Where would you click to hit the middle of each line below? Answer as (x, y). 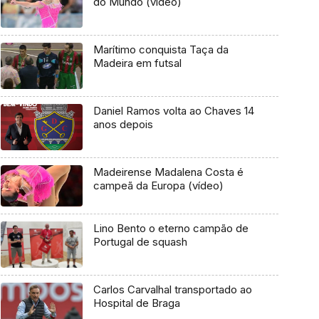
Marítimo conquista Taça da (161, 50)
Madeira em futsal (137, 63)
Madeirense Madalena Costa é (168, 172)
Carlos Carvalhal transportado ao (172, 289)
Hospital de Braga (136, 303)
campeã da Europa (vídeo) (158, 185)
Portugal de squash (140, 242)
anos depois (123, 124)
